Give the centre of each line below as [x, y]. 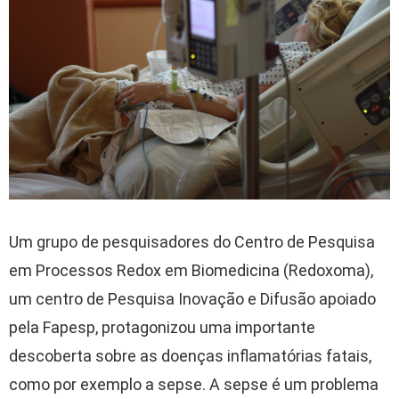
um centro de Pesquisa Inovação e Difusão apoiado [192, 298]
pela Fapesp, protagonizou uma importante [162, 327]
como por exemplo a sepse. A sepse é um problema [194, 384]
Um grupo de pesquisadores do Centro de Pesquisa [192, 241]
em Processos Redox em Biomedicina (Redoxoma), [191, 270]
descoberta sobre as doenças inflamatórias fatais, [190, 355]
